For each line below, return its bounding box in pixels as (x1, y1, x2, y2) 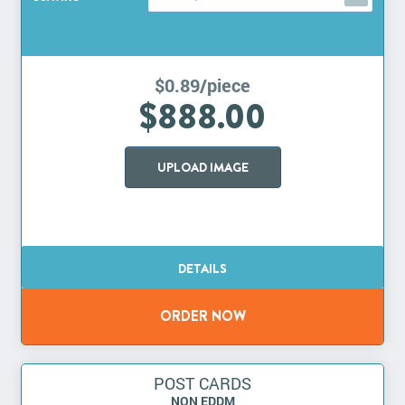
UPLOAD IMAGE (156, 158, 249, 177)
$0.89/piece (155, 73, 250, 98)
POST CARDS (154, 372, 251, 395)
